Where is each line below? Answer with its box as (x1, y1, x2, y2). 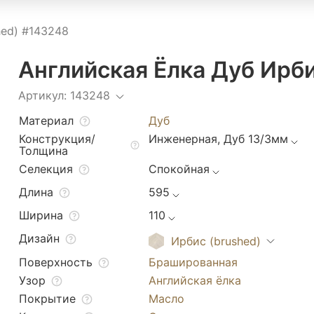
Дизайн (19, 231, 60, 245)
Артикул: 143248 (18, 88, 110, 102)
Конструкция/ (19, 132, 95, 146)
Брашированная (149, 255, 238, 269)
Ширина (19, 208, 63, 222)
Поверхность (19, 255, 93, 269)
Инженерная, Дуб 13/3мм (149, 132, 288, 146)
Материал (19, 114, 74, 128)
